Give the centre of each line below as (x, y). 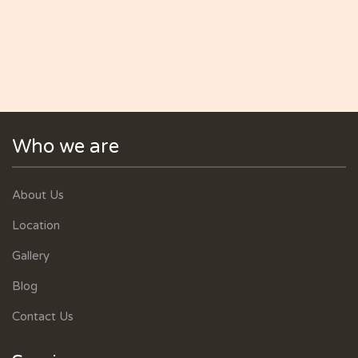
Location (36, 226)
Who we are (66, 147)
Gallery (31, 256)
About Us (38, 195)
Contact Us (43, 317)
